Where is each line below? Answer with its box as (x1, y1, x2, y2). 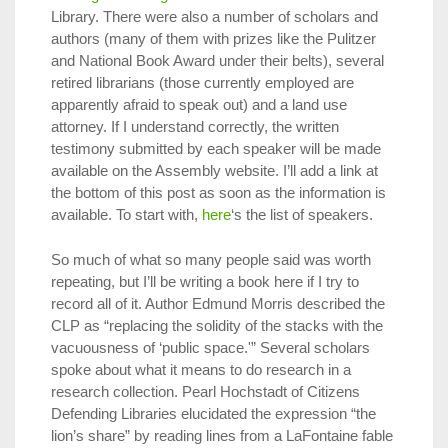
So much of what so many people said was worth (51, 250, 371, 268)
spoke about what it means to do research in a (51, 360, 351, 378)
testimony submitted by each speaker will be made (51, 140, 381, 158)
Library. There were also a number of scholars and (51, 8, 378, 26)
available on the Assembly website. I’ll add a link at (51, 162, 378, 180)
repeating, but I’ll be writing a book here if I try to (51, 272, 359, 290)
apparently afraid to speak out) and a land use (51, 96, 347, 114)
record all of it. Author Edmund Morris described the (51, 294, 385, 312)
